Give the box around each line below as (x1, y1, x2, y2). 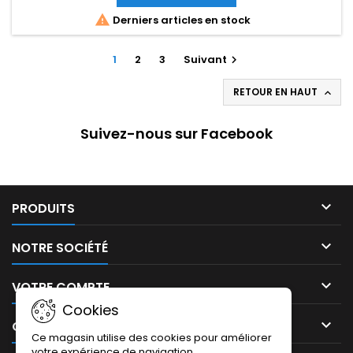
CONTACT (12, 318, 76, 336)
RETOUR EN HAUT (233, 85, 320, 98)
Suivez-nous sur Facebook (80, 124, 273, 143)
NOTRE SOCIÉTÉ (12, 239, 108, 257)
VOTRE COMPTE (12, 278, 110, 296)
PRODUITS (12, 199, 75, 217)
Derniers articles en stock (110, 13, 251, 28)
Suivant (183, 52, 227, 67)
